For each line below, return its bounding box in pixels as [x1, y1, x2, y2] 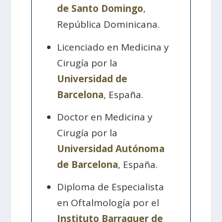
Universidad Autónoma [57, 142, 165, 155]
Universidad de [57, 72, 128, 85]
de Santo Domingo [57, 2, 144, 15]
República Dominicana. [57, 18, 160, 31]
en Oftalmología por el [57, 196, 160, 210]
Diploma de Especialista [57, 180, 165, 194]
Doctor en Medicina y [57, 110, 153, 123]
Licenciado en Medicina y [57, 40, 169, 54]
